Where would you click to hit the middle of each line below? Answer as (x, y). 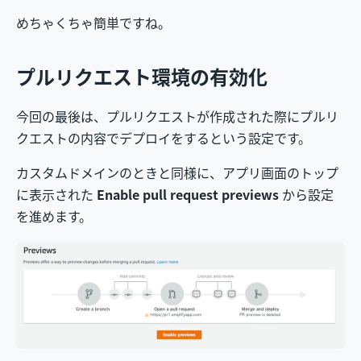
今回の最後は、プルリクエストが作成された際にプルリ (177, 116)
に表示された (56, 195)
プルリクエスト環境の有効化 (142, 77)
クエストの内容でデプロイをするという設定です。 (164, 138)
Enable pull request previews (188, 195)
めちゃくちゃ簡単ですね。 (93, 22)
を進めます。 (54, 216)
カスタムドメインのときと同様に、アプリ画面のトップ (177, 173)
